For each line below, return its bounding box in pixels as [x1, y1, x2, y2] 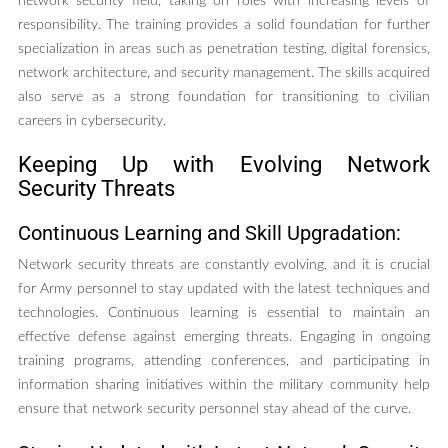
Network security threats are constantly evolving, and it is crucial [17, 258, 431, 273]
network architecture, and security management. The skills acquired [17, 66, 431, 81]
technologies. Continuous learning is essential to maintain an [17, 306, 431, 321]
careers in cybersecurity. [17, 114, 166, 129]
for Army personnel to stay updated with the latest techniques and [17, 282, 431, 297]
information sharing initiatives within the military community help [17, 378, 431, 393]
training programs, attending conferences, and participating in [17, 354, 431, 369]
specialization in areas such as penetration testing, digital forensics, [17, 42, 431, 57]
